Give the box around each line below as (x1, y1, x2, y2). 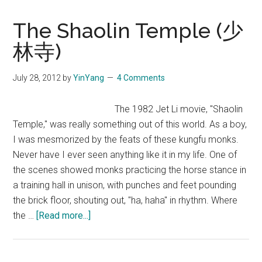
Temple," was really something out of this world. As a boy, (13, 118, 247, 130)
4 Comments (117, 73, 166, 82)
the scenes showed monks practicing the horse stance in (13, 164, 247, 175)
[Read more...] (36, 209, 91, 221)
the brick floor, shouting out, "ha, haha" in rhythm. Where (13, 194, 238, 206)
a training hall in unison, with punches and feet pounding (13, 179, 237, 191)
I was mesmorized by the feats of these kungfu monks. (13, 133, 239, 145)
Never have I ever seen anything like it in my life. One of (13, 149, 237, 160)
